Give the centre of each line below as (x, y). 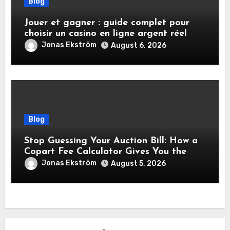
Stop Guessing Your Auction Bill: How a (111, 141)
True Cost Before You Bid (80, 163)
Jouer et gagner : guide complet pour (107, 23)
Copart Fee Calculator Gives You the (106, 152)
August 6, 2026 (139, 46)
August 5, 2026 (139, 164)
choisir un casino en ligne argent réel (106, 34)
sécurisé (42, 45)
